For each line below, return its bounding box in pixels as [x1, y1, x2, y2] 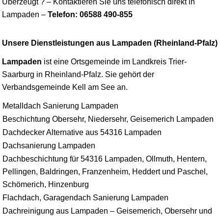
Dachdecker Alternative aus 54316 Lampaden [2, 128, 162, 137]
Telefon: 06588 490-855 [48, 10, 133, 19]
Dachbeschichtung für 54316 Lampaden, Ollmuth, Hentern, [2, 154, 207, 163]
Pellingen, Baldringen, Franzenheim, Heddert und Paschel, [2, 167, 208, 176]
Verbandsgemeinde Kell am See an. [2, 82, 128, 91]
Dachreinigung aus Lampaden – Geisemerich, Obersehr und [2, 206, 212, 215]
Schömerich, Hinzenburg [2, 180, 89, 189]
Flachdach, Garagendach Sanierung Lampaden [2, 193, 168, 202]
